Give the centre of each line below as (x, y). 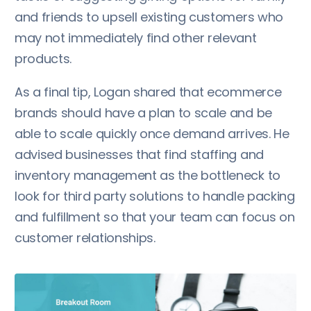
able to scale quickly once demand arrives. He (152, 133)
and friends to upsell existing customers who (149, 17)
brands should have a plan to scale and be (143, 112)
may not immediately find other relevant (136, 37)
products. (43, 58)
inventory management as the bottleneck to (148, 175)
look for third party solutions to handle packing (155, 196)
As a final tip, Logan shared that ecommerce (148, 92)
